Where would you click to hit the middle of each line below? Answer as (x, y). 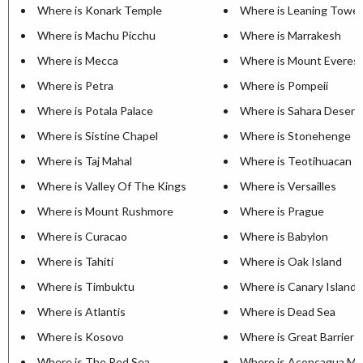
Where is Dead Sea (288, 311)
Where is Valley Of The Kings (112, 186)
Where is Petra (75, 85)
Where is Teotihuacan (296, 160)
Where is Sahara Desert (300, 110)
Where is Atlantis (81, 311)
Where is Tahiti (75, 261)
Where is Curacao (82, 236)
